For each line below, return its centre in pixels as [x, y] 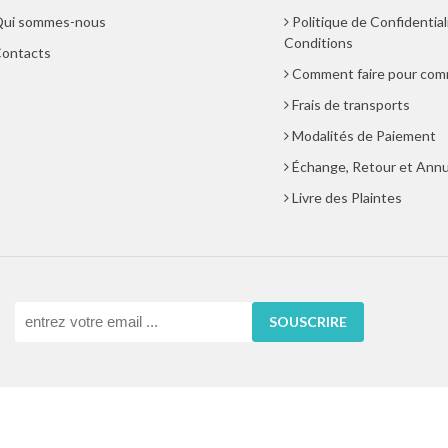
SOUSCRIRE [308, 321]
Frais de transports [350, 105]
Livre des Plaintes [346, 198]
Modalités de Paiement [363, 136]
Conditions [318, 43]
